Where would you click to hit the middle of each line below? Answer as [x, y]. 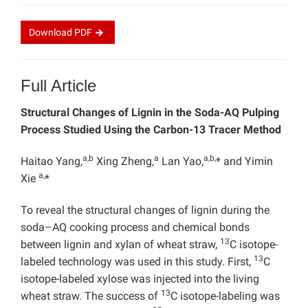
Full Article [58, 86]
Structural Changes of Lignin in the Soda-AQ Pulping [150, 113]
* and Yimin [244, 162]
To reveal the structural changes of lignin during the [145, 210]
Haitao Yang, [52, 162]
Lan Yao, [181, 162]
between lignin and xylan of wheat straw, [120, 245]
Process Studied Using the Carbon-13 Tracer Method [151, 130]
